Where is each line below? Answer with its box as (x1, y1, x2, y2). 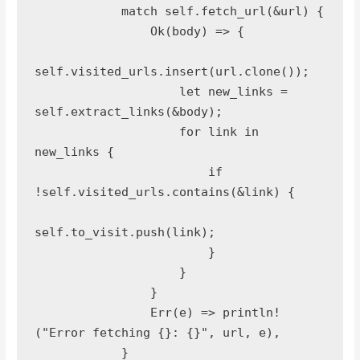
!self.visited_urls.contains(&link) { (34, 185, 295, 200)
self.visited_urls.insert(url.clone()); (34, 64, 309, 80)
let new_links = (34, 84, 179, 100)
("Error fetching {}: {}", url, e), (34, 325, 280, 341)
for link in (34, 125, 179, 140)
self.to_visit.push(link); (34, 225, 215, 240)
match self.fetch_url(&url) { (121, 4, 324, 19)
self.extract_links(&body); (34, 104, 223, 120)
